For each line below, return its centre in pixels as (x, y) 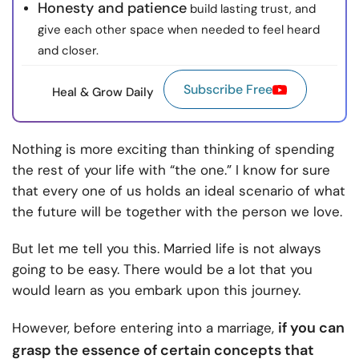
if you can (311, 328)
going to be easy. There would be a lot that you (162, 270)
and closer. (68, 51)
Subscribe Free (228, 90)
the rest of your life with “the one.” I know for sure (171, 170)
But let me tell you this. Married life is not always (167, 249)
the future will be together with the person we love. (177, 212)
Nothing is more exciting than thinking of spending (173, 149)
